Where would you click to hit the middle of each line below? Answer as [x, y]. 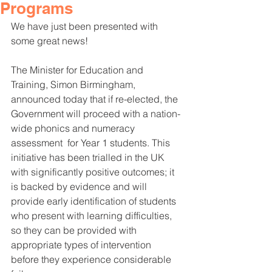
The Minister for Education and [78, 70]
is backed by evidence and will [80, 186]
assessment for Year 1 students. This [92, 142]
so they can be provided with [75, 230]
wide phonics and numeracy [74, 128]
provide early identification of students [95, 201]
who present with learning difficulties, [93, 215]
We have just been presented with [86, 26]
